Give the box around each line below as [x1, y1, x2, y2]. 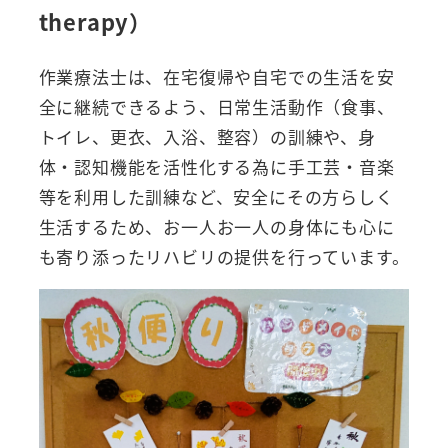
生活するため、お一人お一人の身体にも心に [38, 214, 395, 240]
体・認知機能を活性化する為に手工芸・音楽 [38, 154, 395, 180]
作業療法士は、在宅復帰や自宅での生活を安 [38, 64, 395, 90]
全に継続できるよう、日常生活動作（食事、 [38, 94, 395, 120]
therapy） [38, 5, 152, 37]
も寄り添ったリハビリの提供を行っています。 [38, 244, 410, 270]
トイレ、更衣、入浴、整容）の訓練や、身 [38, 124, 376, 150]
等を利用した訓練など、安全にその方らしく [38, 184, 394, 210]
